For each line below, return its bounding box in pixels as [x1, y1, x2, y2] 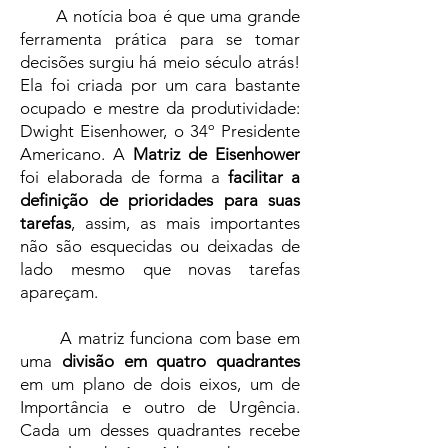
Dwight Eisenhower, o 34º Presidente [20, 121, 300, 141]
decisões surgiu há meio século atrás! [20, 52, 300, 72]
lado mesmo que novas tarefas [20, 259, 300, 279]
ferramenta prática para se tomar [20, 29, 300, 49]
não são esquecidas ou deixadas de [20, 236, 300, 256]
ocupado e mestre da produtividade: [20, 98, 300, 118]
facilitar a [227, 167, 301, 187]
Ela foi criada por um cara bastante [20, 75, 300, 95]
